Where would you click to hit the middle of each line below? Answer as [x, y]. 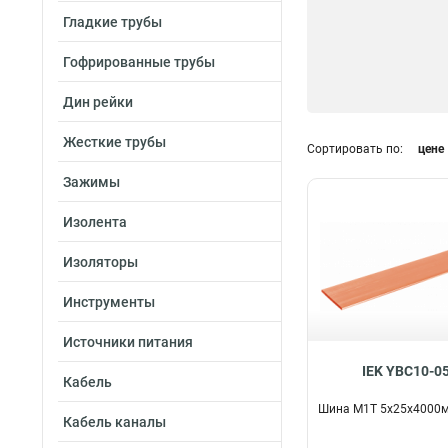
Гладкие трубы [112, 22]
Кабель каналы [114, 422]
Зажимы [91, 182]
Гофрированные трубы [139, 62]
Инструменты [109, 302]
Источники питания [128, 342]
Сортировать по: [355, 149]
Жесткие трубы [114, 142]
